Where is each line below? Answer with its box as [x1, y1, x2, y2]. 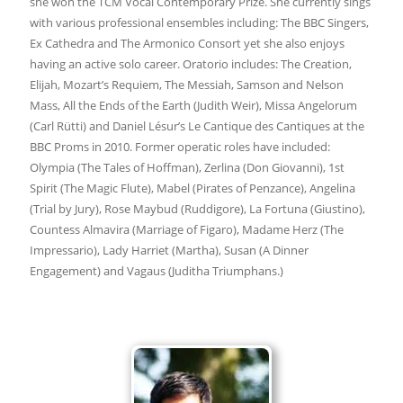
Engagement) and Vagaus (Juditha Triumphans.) [29, 262, 283, 279]
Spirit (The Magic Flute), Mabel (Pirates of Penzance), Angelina [29, 179, 355, 196]
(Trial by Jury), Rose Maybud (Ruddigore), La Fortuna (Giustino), [29, 200, 365, 217]
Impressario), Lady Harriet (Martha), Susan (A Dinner [29, 241, 309, 258]
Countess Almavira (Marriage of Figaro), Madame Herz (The [29, 220, 344, 237]
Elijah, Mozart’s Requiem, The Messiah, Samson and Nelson [29, 76, 344, 93]
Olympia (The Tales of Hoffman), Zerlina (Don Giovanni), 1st [29, 158, 345, 175]
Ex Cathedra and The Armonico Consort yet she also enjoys [29, 34, 345, 51]
